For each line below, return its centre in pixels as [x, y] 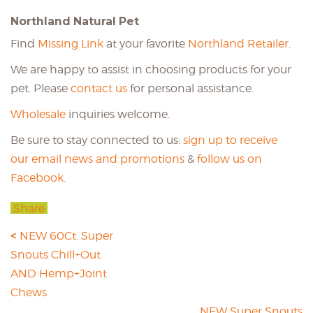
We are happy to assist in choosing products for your [151, 70]
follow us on [230, 159]
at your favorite [146, 44]
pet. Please [41, 88]
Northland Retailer [238, 44]
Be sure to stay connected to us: [97, 140]
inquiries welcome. [118, 114]
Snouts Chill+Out [56, 255]
